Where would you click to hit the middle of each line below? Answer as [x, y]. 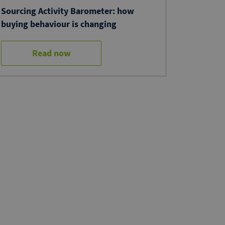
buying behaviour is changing [59, 24]
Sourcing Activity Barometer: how [68, 11]
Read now [51, 53]
